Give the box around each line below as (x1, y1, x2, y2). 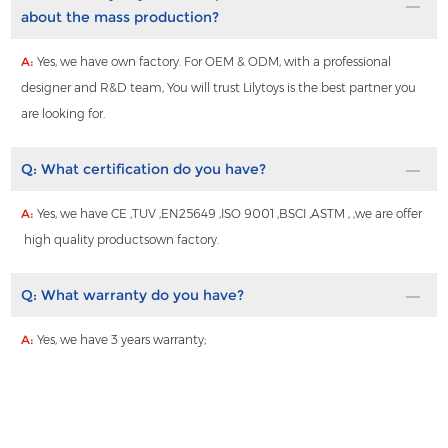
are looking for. (21, 106, 106, 122)
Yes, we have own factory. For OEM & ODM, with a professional (37, 54, 392, 70)
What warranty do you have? (41, 286, 245, 305)
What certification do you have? (41, 160, 267, 179)
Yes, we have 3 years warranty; (37, 332, 207, 348)
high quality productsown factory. (21, 232, 220, 248)
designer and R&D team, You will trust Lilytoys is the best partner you (21, 80, 417, 96)
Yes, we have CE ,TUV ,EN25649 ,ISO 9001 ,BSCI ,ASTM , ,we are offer (37, 206, 423, 222)
